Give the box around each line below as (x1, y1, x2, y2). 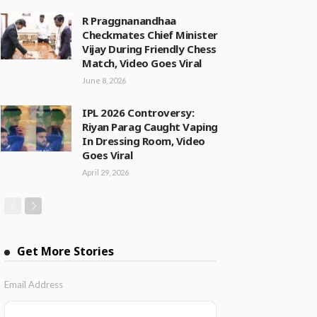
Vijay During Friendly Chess (82, 42, 217, 56)
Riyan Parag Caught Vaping (82, 120, 218, 134)
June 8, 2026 (82, 76, 126, 85)
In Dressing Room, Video (82, 134, 205, 148)
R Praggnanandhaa (82, 13, 176, 28)
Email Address (4, 279, 63, 290)
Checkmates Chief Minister (82, 28, 218, 42)
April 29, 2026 (82, 168, 129, 177)
